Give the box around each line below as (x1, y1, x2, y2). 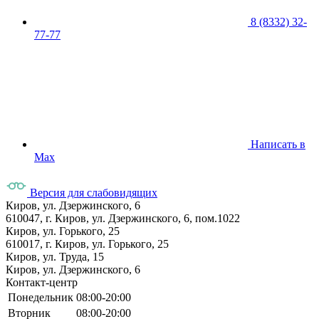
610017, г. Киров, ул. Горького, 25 (6, 237, 169, 250)
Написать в (251, 137, 305, 150)
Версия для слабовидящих (30, 186, 157, 199)
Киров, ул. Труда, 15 (6, 250, 104, 263)
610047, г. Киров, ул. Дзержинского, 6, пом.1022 (6, 211, 240, 224)
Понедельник (8, 291, 73, 303)
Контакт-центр (6, 276, 78, 288)
